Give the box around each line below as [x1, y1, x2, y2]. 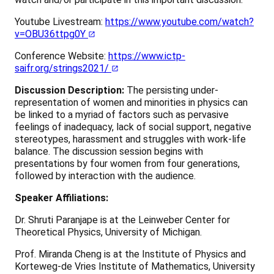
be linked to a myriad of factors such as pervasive [15, 108, 229, 120]
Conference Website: [15, 50, 108, 62]
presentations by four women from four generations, [15, 157, 240, 169]
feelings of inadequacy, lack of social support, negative [15, 120, 251, 133]
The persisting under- [124, 84, 218, 96]
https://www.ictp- [108, 50, 185, 62]
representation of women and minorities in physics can [15, 96, 248, 108]
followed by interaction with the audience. [15, 169, 196, 182]
